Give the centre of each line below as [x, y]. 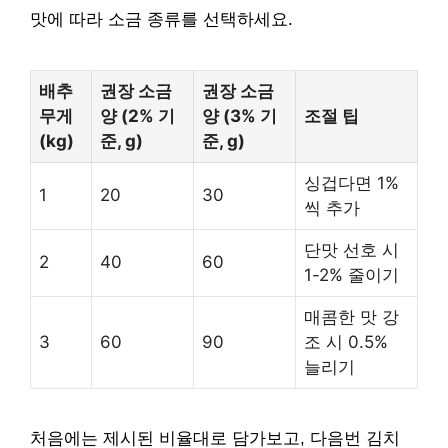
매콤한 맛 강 [351, 316]
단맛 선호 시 [351, 249]
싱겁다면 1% [351, 182]
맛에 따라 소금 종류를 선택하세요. [161, 19]
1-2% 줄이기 [351, 274]
